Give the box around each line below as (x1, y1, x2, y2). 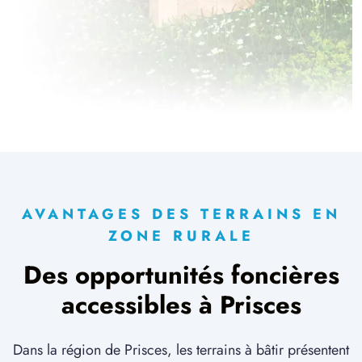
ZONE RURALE (107, 225, 255, 247)
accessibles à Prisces (61, 287, 301, 324)
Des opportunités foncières (23, 257, 339, 294)
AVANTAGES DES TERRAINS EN (21, 204, 341, 225)
